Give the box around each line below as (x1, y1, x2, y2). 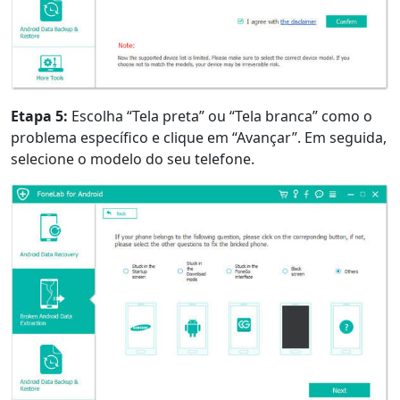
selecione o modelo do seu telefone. (11, 148, 254, 169)
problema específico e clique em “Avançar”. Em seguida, (11, 127, 387, 147)
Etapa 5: (11, 105, 68, 126)
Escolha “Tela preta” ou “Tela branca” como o (68, 105, 372, 126)
